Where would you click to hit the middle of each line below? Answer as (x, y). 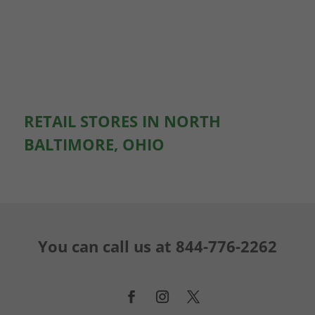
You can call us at (107, 246)
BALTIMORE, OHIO (94, 144)
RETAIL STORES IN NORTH (122, 121)
